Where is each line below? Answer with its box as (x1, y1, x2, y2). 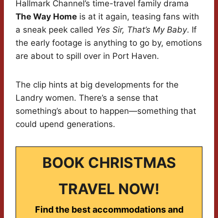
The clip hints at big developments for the (16, 80, 179, 90)
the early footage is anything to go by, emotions (16, 38, 202, 48)
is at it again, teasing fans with (77, 12, 199, 22)
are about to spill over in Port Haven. (16, 51, 159, 61)
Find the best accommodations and (35, 204, 183, 215)
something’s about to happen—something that (16, 106, 196, 116)
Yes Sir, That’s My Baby (96, 25, 187, 35)
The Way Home (16, 12, 77, 22)
